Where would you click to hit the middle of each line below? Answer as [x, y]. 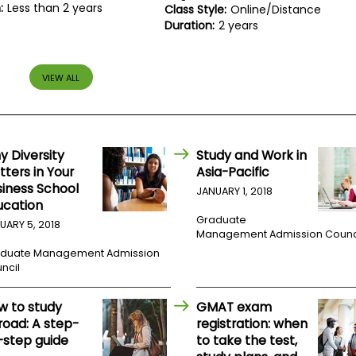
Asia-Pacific [233, 172]
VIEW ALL [61, 77]
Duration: [190, 26]
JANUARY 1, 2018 [235, 192]
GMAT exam [234, 308]
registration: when [252, 324]
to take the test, [247, 341]
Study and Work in [252, 156]
